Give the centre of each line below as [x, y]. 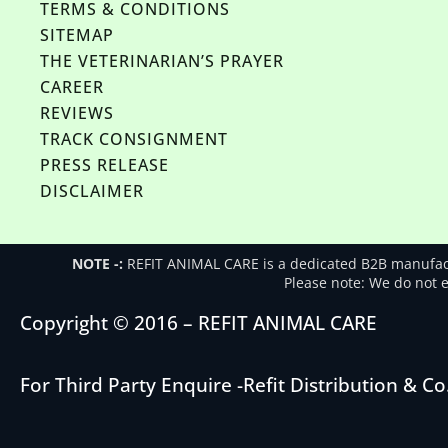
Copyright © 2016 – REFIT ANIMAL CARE [198, 323]
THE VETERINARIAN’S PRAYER [162, 61]
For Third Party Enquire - [131, 385]
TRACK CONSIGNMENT [134, 139]
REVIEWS [77, 113]
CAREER [72, 87]
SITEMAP [77, 35]
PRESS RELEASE [104, 165]
